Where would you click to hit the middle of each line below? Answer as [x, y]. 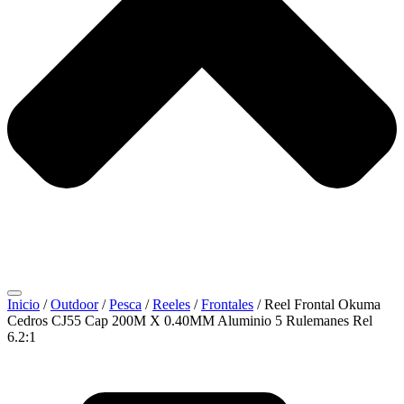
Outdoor [74, 304]
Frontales [227, 304]
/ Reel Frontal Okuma [317, 304]
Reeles [171, 304]
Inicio [23, 304]
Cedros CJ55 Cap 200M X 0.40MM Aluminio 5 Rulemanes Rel [190, 321]
